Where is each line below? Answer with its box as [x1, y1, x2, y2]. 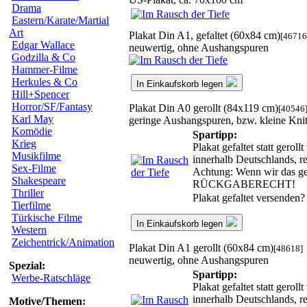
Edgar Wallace [12, 39, 75, 51]
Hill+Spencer [12, 88, 69, 100]
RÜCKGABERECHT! [193, 177, 295, 190]
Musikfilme [12, 150, 61, 162]
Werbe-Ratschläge [12, 272, 90, 284]
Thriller [12, 187, 44, 199]
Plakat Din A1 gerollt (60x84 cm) [129, 241, 273, 254]
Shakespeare [12, 175, 66, 186]
